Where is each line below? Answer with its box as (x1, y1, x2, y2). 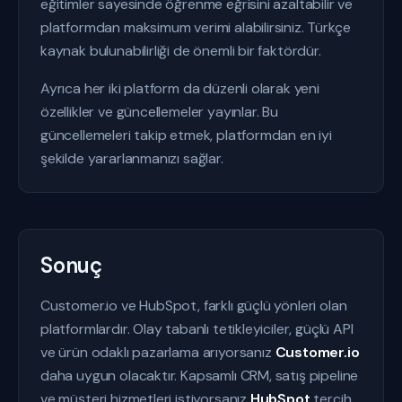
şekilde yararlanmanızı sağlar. (40, 149, 223, 168)
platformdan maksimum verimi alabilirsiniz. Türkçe (40, 18, 351, 37)
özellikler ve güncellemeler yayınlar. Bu (40, 102, 278, 121)
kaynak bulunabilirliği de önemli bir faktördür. (40, 41, 321, 60)
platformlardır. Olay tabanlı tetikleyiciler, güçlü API (40, 319, 354, 338)
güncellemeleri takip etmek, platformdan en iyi (40, 126, 332, 144)
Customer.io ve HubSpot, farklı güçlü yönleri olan (40, 296, 347, 315)
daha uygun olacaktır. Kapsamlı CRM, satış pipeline (40, 366, 359, 385)
